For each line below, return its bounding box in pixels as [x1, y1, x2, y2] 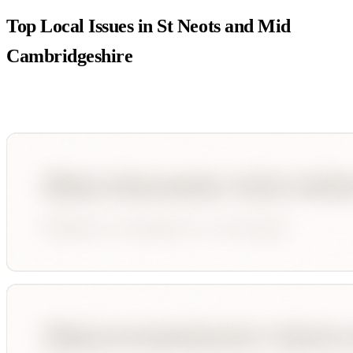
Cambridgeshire [6, 46, 133, 67]
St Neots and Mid [157, 16, 291, 37]
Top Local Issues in [6, 16, 158, 37]
